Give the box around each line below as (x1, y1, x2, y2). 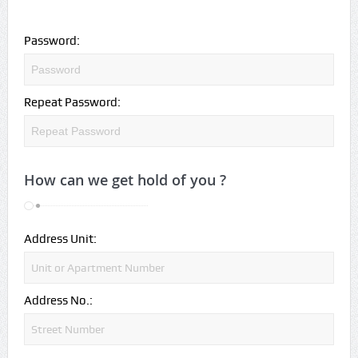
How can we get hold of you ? (23, 169, 226, 189)
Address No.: (23, 292, 93, 308)
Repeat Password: (23, 94, 121, 109)
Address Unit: (23, 231, 97, 246)
